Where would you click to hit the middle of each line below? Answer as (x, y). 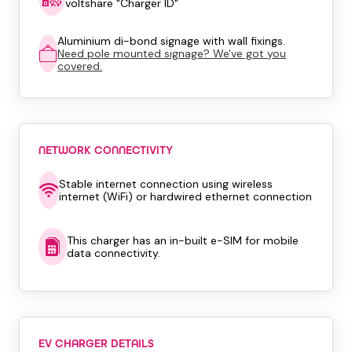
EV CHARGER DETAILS (96, 344)
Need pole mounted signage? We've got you (172, 53)
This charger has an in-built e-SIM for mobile (183, 240)
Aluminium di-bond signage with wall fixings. (172, 41)
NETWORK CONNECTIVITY (106, 150)
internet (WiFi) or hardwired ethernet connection (185, 196)
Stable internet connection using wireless (166, 184)
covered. (80, 66)
